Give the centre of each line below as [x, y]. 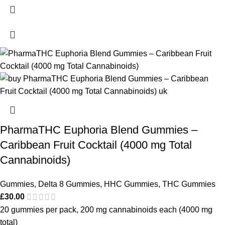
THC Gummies [189, 184]
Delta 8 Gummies [69, 184]
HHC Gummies [131, 184]
